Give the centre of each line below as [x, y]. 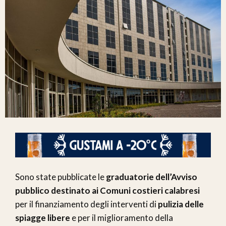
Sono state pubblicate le [61, 177]
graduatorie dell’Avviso [152, 177]
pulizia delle [181, 204]
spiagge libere [43, 217]
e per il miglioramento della [122, 217]
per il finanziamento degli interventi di [87, 204]
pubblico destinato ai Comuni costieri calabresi [107, 190]
